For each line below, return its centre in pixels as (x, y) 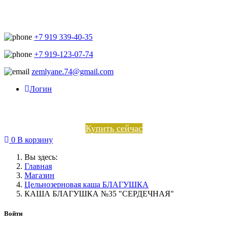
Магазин (39, 175)
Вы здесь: (43, 157)
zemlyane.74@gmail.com (73, 72)
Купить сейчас (114, 128)
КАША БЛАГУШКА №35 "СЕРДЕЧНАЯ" (99, 194)
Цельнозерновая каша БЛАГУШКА (87, 184)
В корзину (35, 140)
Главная (38, 166)
